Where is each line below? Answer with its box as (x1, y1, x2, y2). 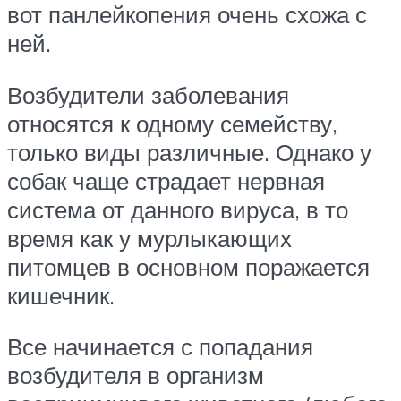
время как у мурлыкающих (7, 223, 292, 252)
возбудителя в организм (7, 361, 264, 390)
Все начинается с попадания (7, 332, 313, 362)
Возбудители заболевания (7, 80, 289, 109)
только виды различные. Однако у (7, 137, 371, 166)
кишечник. (7, 280, 115, 310)
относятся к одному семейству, (7, 108, 337, 138)
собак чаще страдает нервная (7, 166, 325, 195)
